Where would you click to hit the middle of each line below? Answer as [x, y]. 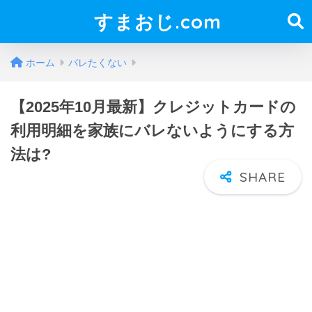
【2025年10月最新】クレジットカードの [153, 107]
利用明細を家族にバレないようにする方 [152, 131]
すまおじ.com [157, 22]
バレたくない [97, 63]
